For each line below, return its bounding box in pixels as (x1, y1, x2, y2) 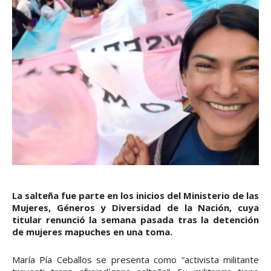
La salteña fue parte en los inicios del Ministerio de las (12, 189, 259, 201)
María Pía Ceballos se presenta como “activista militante (12, 253, 259, 266)
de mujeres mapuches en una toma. (12, 225, 172, 238)
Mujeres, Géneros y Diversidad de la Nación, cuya (12, 201, 259, 214)
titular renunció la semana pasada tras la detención (12, 213, 259, 226)
